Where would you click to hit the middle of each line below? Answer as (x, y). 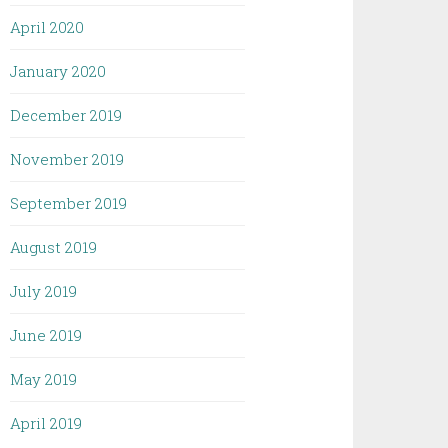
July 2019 (44, 291)
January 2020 (58, 71)
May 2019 (44, 379)
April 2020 (47, 27)
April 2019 (46, 423)
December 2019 (66, 115)
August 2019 (54, 247)
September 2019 (69, 203)
